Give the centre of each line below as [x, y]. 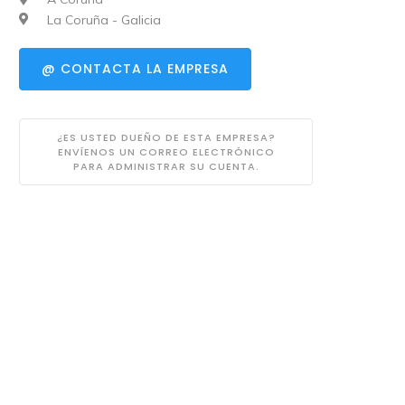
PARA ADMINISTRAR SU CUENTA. [166, 166]
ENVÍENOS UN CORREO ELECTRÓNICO [166, 151]
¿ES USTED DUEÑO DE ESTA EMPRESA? [166, 137]
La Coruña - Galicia [103, 19]
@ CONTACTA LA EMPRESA [136, 69]
